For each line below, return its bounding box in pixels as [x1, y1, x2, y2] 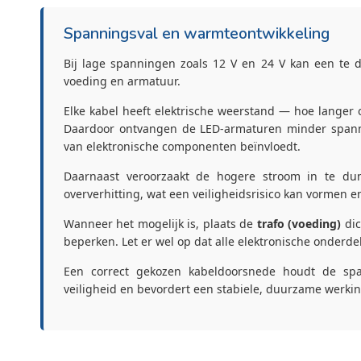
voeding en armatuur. [64, 73, 180, 89]
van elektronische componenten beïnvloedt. [64, 139, 301, 155]
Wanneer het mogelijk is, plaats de [64, 216, 257, 232]
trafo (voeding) [256, 216, 342, 232]
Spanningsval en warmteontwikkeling [64, 23, 330, 45]
